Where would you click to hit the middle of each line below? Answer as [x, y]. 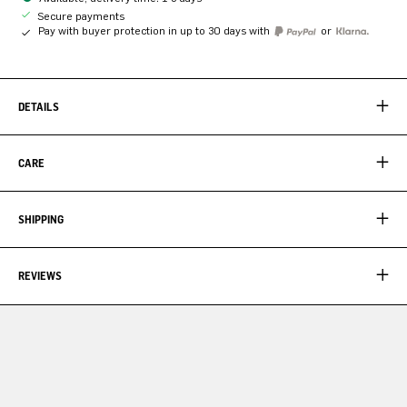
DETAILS [39, 106]
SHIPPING [41, 219]
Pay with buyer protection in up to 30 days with [155, 30]
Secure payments [79, 16]
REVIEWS [40, 275]
